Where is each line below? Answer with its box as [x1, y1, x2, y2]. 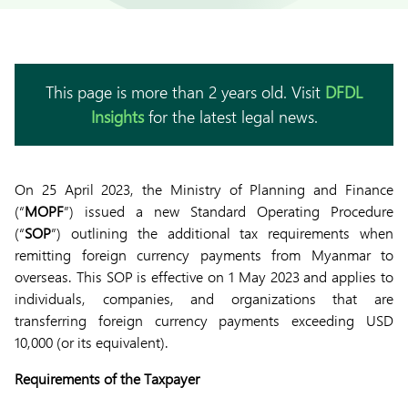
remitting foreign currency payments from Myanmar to [15, 245, 393, 264]
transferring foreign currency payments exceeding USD [15, 311, 393, 330]
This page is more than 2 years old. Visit [46, 81, 325, 103]
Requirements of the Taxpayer [15, 369, 199, 388]
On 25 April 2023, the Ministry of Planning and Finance [15, 179, 393, 199]
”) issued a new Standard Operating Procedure [64, 201, 393, 220]
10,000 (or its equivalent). [15, 332, 168, 352]
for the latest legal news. [143, 106, 318, 127]
